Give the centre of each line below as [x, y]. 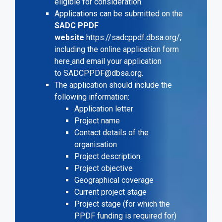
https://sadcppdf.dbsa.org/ [133, 38]
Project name [98, 121]
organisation [97, 145]
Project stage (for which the [122, 204]
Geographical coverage [115, 180]
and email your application [117, 61]
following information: [93, 97]
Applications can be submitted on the [119, 14]
